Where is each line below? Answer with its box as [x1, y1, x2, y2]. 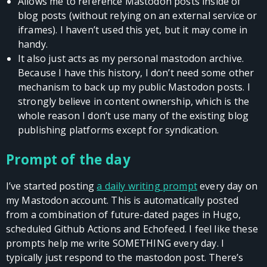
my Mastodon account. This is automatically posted [6, 194, 238, 207]
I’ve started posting [6, 179, 97, 193]
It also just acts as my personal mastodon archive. [18, 52, 244, 66]
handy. [18, 38, 48, 51]
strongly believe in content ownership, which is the [18, 95, 250, 108]
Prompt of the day [6, 150, 131, 169]
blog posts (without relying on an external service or [18, 9, 257, 23]
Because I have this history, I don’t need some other [18, 66, 254, 80]
